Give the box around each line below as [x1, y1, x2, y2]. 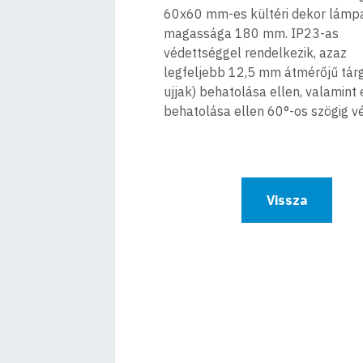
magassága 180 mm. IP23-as [164, 25, 339, 41]
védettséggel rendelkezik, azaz [164, 45, 347, 61]
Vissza [267, 192, 308, 208]
